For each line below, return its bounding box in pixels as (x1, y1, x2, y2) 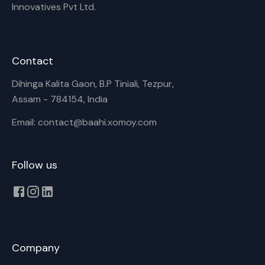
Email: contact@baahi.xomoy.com (12, 116, 157, 128)
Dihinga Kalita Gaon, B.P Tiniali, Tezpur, (12, 77, 174, 90)
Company (12, 241, 60, 255)
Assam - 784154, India (12, 93, 108, 105)
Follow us (12, 158, 57, 172)
